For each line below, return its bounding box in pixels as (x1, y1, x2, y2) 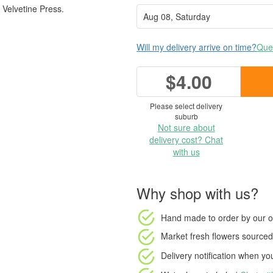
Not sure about (157, 121, 215, 133)
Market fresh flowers (161, 229, 239, 242)
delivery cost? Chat (149, 133, 223, 146)
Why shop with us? (136, 182, 258, 204)
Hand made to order (161, 211, 239, 224)
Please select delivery (150, 101, 222, 111)
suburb (174, 111, 198, 121)
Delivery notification (161, 249, 236, 261)
